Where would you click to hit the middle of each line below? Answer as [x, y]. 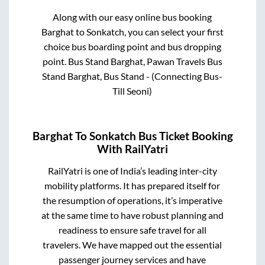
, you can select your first [174, 32]
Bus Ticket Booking [184, 136]
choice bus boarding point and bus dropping [132, 47]
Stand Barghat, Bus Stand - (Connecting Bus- [132, 76]
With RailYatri [132, 149]
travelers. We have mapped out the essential [132, 244]
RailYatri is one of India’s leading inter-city [132, 170]
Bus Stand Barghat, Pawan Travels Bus [145, 62]
